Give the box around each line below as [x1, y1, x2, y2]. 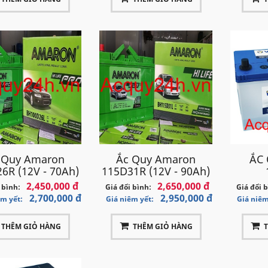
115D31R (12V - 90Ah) [102, 163, 211, 178]
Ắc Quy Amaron [116, 151, 196, 166]
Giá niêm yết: [106, 193, 154, 204]
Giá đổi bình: [105, 181, 152, 192]
